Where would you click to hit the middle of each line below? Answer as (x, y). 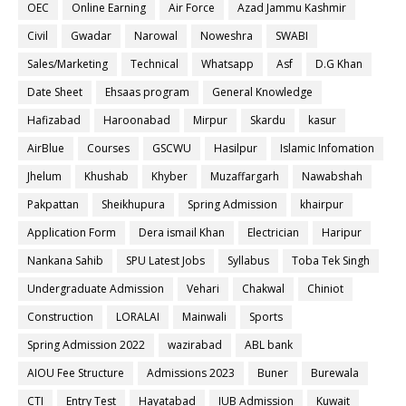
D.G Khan (339, 64)
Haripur (342, 232)
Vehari (203, 289)
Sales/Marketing (68, 64)
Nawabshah (332, 176)
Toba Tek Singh (331, 261)
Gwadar (91, 36)
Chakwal (263, 289)
